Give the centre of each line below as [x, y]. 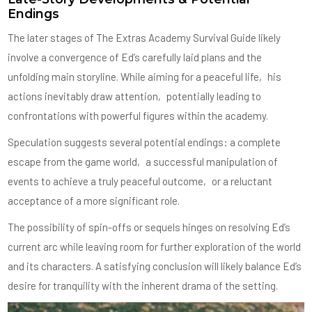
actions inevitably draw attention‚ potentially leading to [135, 96]
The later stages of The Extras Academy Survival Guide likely [145, 38]
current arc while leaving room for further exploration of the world [155, 247]
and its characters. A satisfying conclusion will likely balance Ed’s [155, 266]
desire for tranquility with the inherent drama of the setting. [143, 286]
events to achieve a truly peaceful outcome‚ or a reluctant [140, 181]
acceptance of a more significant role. [94, 201]
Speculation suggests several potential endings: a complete [145, 142]
